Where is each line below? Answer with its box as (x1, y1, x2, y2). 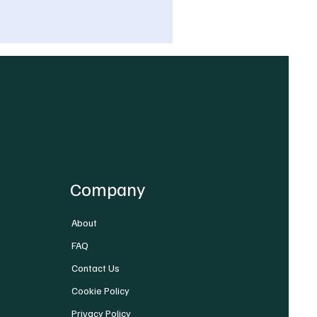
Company (70, 177, 146, 200)
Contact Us (71, 262, 120, 274)
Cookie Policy (71, 284, 130, 296)
